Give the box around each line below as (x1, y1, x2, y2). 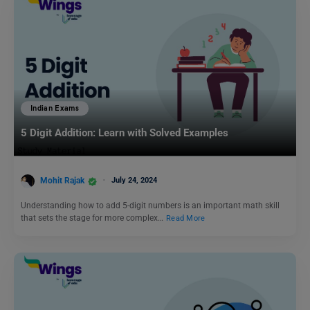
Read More (166, 213, 206, 223)
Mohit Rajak (40, 175, 84, 185)
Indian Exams (30, 104, 80, 113)
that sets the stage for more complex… (21, 212, 165, 223)
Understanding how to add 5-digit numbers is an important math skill (21, 200, 280, 210)
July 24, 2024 (111, 175, 157, 185)
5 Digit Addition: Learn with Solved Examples (21, 127, 228, 140)
